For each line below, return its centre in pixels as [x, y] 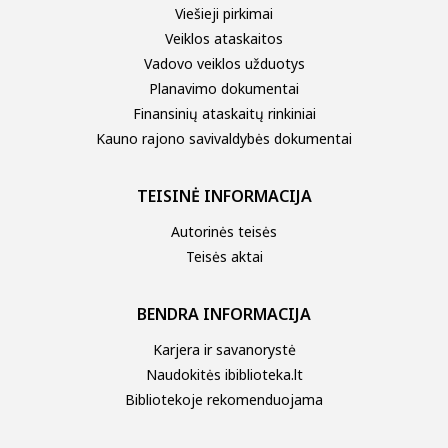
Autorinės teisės [224, 231]
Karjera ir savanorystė [224, 349]
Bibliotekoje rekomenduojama [224, 399]
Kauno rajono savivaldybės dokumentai [224, 138]
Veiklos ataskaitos [224, 38]
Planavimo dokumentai [224, 88]
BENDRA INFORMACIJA [224, 313]
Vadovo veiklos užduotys [224, 63]
